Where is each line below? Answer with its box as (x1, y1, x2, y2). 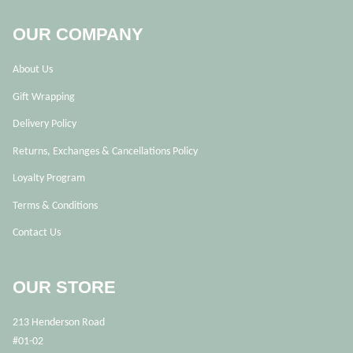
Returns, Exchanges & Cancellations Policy (13, 143, 198, 158)
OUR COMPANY (13, 24, 143, 44)
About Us (13, 62, 53, 76)
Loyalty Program (13, 171, 85, 184)
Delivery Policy (13, 117, 76, 130)
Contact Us (13, 225, 61, 239)
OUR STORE (13, 277, 116, 297)
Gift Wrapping (13, 89, 75, 103)
